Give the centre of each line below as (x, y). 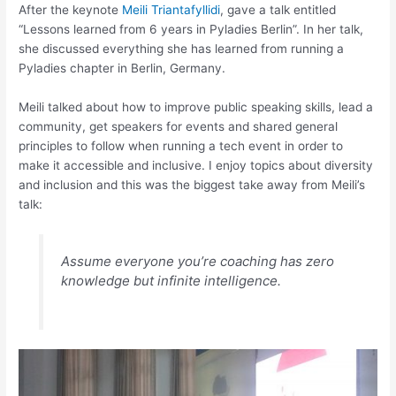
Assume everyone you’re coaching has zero (197, 261)
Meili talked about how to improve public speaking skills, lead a (196, 107)
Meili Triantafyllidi (171, 10)
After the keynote (71, 10)
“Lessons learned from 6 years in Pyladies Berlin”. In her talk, (191, 30)
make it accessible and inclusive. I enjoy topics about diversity (196, 166)
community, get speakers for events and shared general (179, 127)
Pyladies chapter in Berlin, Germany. (122, 69)
